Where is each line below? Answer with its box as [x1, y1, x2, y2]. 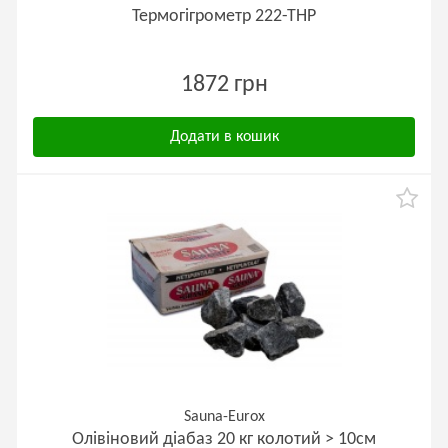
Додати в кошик [169, 129, 279, 145]
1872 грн [180, 73, 268, 97]
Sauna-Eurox [183, 409, 265, 425]
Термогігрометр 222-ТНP [132, 7, 316, 26]
